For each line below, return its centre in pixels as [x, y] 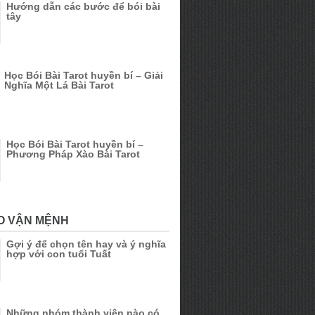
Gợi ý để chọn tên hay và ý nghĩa [86, 244]
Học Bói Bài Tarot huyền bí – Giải [84, 75]
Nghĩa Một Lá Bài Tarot [59, 85]
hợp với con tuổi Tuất [59, 254]
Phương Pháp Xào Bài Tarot [73, 154]
